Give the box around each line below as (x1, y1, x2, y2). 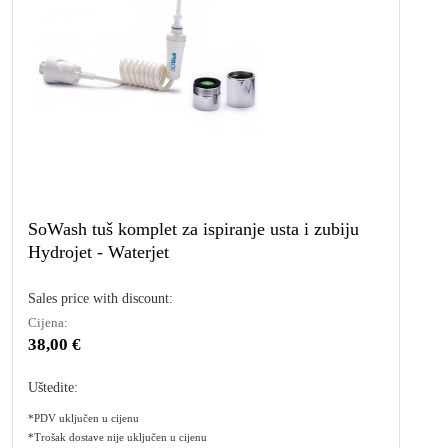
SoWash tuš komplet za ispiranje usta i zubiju (28, 219, 359, 239)
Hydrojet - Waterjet (28, 242, 169, 262)
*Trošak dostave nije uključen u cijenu (28, 431, 207, 443)
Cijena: (28, 315, 68, 330)
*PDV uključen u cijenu (28, 412, 139, 424)
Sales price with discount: (28, 291, 173, 306)
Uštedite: (28, 380, 78, 395)
